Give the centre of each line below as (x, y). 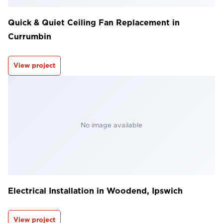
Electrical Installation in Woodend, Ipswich (95, 191)
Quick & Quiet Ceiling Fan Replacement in (94, 22)
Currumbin (30, 36)
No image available (111, 125)
